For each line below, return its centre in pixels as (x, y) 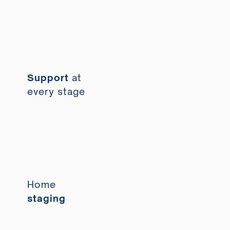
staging (46, 198)
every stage (56, 92)
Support (49, 78)
